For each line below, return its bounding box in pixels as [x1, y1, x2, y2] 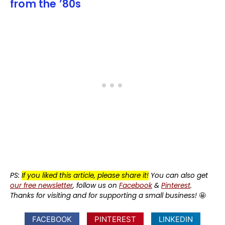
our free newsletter [10, 180, 73, 190]
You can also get [151, 170, 208, 180]
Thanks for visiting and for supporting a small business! [10, 190, 197, 200]
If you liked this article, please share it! [22, 170, 149, 180]
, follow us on [73, 180, 119, 190]
